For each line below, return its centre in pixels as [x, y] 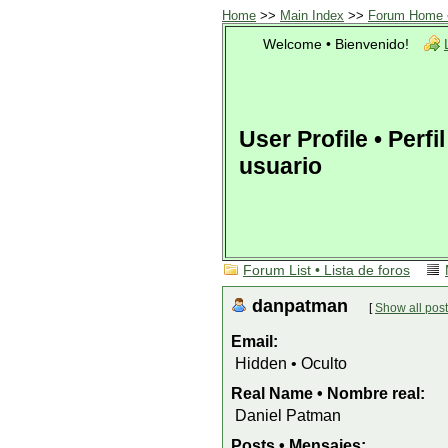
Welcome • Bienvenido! [336, 44]
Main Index [312, 15]
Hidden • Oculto [291, 363]
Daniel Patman [288, 415]
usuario [280, 166]
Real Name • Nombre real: [328, 393]
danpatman [302, 305]
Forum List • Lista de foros [326, 270]
